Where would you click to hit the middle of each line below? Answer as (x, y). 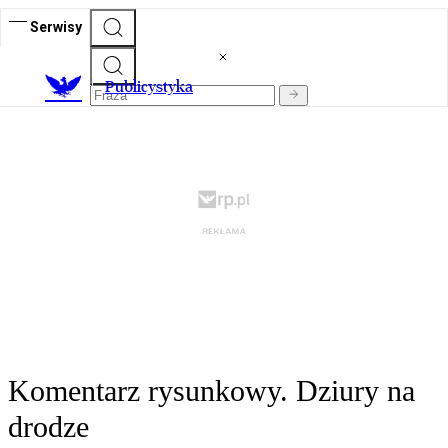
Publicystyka (149, 87)
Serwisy (56, 26)
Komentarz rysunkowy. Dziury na (211, 391)
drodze (48, 427)
